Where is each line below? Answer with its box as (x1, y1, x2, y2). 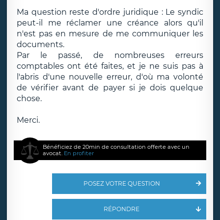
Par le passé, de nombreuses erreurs (17, 51, 203, 60)
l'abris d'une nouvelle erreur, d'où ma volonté (17, 72, 203, 82)
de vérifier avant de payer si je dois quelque (17, 83, 203, 92)
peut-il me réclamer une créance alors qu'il (17, 18, 203, 27)
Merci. (17, 115, 40, 125)
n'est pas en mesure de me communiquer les (17, 29, 203, 38)
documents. (17, 40, 64, 49)
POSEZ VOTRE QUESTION (83, 180, 160, 187)
